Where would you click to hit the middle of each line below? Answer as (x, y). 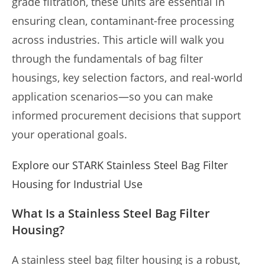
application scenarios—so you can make (112, 96)
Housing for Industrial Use (77, 184)
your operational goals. (70, 134)
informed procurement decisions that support (126, 115)
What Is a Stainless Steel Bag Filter (111, 213)
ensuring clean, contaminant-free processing (123, 21)
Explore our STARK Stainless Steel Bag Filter (120, 165)
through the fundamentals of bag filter (107, 59)
